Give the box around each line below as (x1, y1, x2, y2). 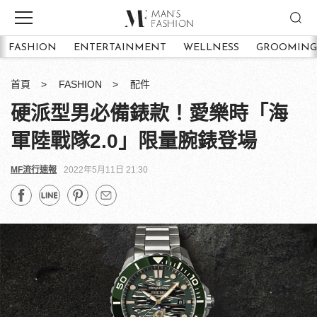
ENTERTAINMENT (74, 42, 166, 53)
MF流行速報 (11, 165, 57, 175)
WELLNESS (183, 42, 239, 53)
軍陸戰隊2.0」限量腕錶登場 (11, 130, 257, 152)
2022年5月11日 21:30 (64, 165, 148, 175)
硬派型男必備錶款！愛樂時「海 (11, 103, 288, 125)
